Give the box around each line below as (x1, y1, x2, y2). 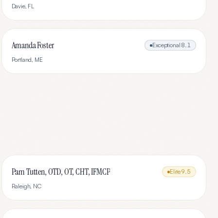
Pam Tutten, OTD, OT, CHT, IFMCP (11, 166, 110, 178)
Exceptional (152, 41, 181, 49)
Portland (11, 56, 32, 63)
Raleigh (11, 182, 31, 190)
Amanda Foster (11, 39, 54, 51)
